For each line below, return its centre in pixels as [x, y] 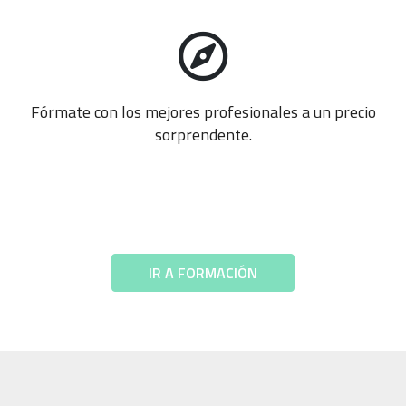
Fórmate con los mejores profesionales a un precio [203, 112]
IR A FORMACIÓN [203, 273]
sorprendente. [203, 135]
